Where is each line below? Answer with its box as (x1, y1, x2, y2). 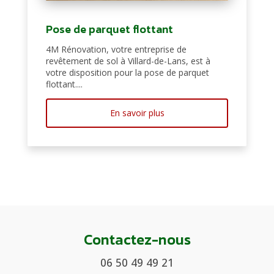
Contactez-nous (83, 229, 191, 251)
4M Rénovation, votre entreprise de (46, 43, 187, 56)
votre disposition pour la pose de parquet (46, 67, 209, 79)
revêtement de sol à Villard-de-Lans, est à (46, 55, 210, 67)
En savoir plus (109, 107, 165, 119)
